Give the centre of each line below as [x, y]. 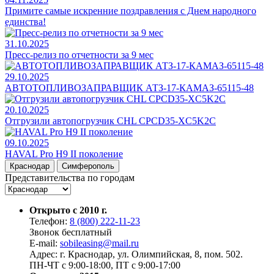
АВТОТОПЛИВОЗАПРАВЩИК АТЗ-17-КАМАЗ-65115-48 [129, 87]
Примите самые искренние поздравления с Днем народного [131, 10]
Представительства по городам [70, 177]
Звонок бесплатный [71, 232]
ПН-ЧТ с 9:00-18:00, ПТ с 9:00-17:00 [105, 265]
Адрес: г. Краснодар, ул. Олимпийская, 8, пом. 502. [136, 254]
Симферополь [88, 166]
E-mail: [45, 243]
